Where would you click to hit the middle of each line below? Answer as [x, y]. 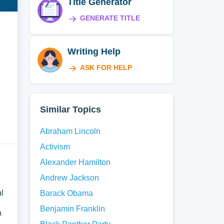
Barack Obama [67, 193]
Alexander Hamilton [75, 162]
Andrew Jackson [70, 178]
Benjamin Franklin [73, 209]
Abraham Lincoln [70, 131]
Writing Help [94, 51]
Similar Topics [71, 109]
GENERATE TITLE [110, 18]
